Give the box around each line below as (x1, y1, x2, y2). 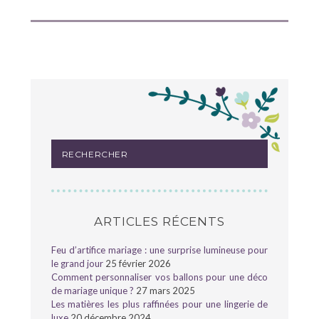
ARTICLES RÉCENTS (94, 214, 225, 229)
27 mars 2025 (135, 285, 195, 297)
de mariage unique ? (51, 285, 134, 297)
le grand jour (51, 258, 103, 270)
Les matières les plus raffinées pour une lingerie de (51, 298, 268, 310)
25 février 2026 (105, 258, 171, 270)
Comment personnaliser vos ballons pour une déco (51, 271, 268, 283)
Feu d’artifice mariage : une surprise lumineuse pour (51, 244, 268, 256)
